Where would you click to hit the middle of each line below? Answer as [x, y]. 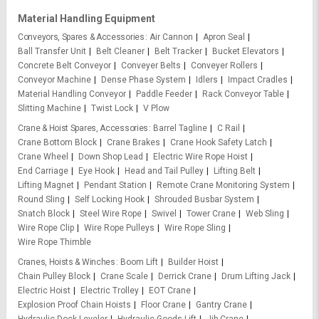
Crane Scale [124, 276]
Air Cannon [171, 37]
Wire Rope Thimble [54, 242]
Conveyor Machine [54, 79]
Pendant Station [115, 185]
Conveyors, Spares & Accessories [81, 37]
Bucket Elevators [246, 51]
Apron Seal [224, 37]
